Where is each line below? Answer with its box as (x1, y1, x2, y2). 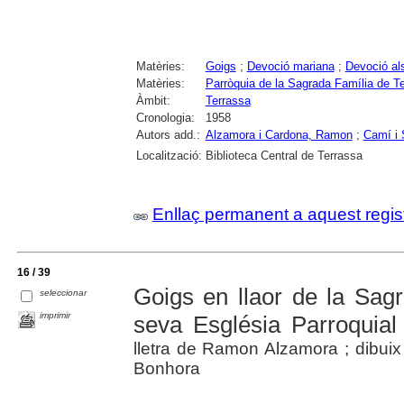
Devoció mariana (246, 59, 335, 73)
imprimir (40, 309, 71, 320)
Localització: (135, 148, 202, 162)
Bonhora (133, 358, 200, 378)
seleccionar (40, 287, 87, 298)
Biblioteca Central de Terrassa (205, 148, 363, 162)
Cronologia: (135, 110, 195, 124)
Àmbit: (135, 93, 170, 107)
